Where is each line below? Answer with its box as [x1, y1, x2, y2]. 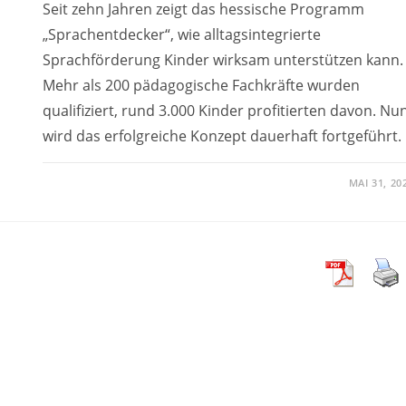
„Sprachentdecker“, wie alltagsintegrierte [42, 24, 321, 44]
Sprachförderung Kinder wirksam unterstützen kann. [42, 49, 403, 70]
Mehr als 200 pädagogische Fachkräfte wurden [42, 74, 360, 95]
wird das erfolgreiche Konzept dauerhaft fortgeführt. [42, 125, 401, 146]
